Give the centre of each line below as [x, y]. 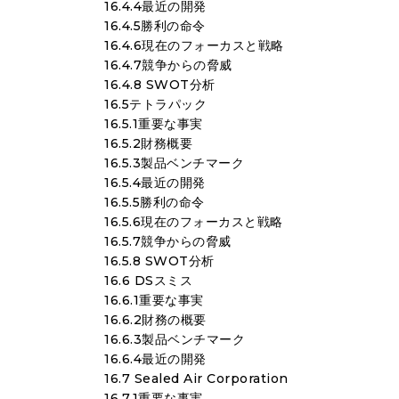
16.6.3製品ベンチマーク [175, 339]
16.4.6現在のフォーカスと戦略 [194, 45]
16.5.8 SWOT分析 [159, 261]
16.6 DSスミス [148, 281]
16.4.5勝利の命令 [155, 26]
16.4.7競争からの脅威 [168, 65]
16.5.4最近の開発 [155, 183]
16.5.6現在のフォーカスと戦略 [194, 222]
